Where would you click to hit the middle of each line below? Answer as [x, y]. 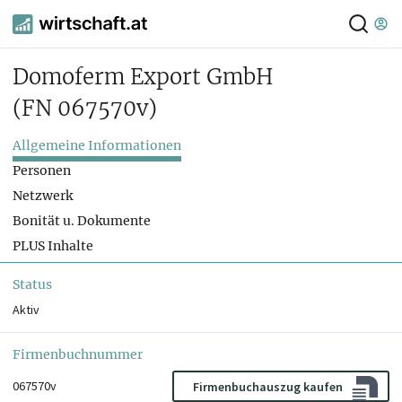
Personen [42, 171]
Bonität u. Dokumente [82, 221]
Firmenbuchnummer [78, 355]
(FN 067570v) [85, 109]
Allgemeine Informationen [97, 146]
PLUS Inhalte [53, 246]
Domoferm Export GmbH [143, 77]
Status [32, 285]
